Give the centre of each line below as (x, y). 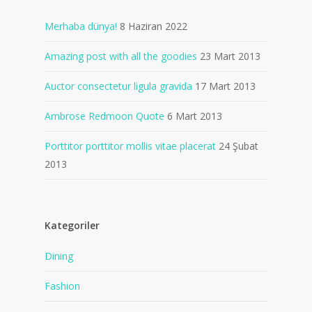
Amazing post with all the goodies (121, 56)
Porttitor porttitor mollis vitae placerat (130, 146)
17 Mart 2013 (225, 86)
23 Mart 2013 (230, 56)
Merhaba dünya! (81, 26)
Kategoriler (72, 225)
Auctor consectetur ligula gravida (118, 86)
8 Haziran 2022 (154, 26)
